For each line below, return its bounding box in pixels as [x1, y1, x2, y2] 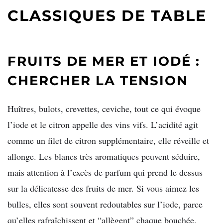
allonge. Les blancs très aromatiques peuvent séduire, [7, 150, 200, 163]
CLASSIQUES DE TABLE [7, 6, 207, 25]
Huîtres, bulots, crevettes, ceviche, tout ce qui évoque [7, 103, 201, 115]
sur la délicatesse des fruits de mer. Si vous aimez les [7, 182, 199, 195]
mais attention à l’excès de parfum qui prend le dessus [7, 166, 203, 179]
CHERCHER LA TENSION [7, 72, 188, 89]
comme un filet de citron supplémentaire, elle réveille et [7, 134, 209, 147]
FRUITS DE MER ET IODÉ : [7, 53, 200, 69]
